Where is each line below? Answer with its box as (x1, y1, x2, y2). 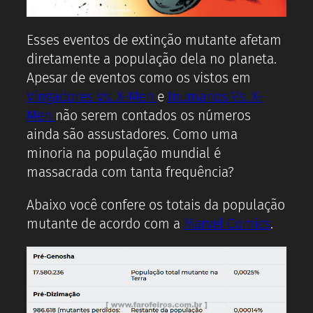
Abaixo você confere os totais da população (27, 196, 285, 213)
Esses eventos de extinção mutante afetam (27, 32, 282, 49)
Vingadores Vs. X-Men (27, 89, 157, 105)
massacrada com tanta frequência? (27, 164, 234, 181)
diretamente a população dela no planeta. (27, 51, 277, 68)
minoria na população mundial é (27, 145, 221, 162)
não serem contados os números (54, 108, 251, 124)
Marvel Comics (183, 215, 270, 232)
